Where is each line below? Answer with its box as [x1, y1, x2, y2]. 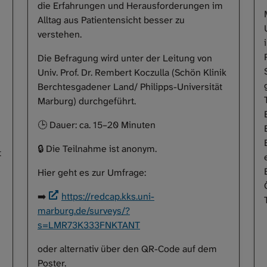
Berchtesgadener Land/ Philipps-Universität [38, 80, 222, 94]
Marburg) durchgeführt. [38, 95, 136, 108]
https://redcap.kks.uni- [61, 190, 154, 203]
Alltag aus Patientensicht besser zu [38, 14, 185, 27]
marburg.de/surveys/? [38, 204, 130, 218]
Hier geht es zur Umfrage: [38, 166, 146, 179]
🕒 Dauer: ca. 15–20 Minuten [38, 119, 156, 132]
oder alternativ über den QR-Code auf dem [38, 243, 217, 256]
